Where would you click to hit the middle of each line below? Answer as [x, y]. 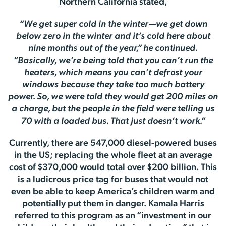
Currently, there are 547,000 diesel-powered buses [113, 143]
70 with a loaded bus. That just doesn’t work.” [113, 121]
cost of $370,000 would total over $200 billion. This [113, 167]
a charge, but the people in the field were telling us [113, 109]
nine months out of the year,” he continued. [113, 48]
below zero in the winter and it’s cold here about [113, 36]
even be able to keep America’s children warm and [113, 192]
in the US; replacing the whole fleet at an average [113, 155]
